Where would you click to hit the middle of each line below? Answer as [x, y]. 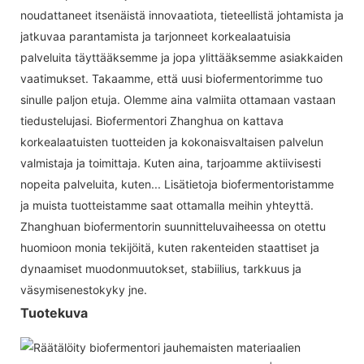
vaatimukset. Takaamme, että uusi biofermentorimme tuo [171, 78]
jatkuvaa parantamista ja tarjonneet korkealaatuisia [156, 36]
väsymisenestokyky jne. [84, 289]
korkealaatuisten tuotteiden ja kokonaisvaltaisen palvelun [172, 141]
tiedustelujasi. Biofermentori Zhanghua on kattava [152, 120]
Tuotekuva [54, 312]
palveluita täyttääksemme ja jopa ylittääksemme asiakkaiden [182, 57]
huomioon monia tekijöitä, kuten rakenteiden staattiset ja [170, 247]
